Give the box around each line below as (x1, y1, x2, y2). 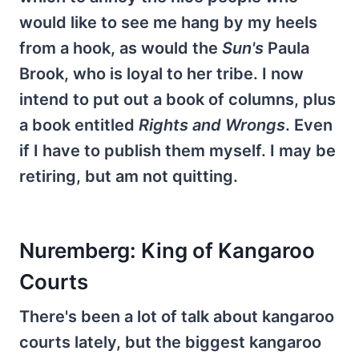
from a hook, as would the (19, 38, 222, 58)
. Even (285, 115, 333, 135)
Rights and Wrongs (139, 115, 285, 135)
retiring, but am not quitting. (19, 166, 238, 186)
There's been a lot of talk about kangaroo (19, 306, 334, 326)
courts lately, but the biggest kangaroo (19, 332, 321, 352)
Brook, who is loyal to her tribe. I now (19, 63, 304, 83)
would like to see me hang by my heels (19, 12, 317, 32)
